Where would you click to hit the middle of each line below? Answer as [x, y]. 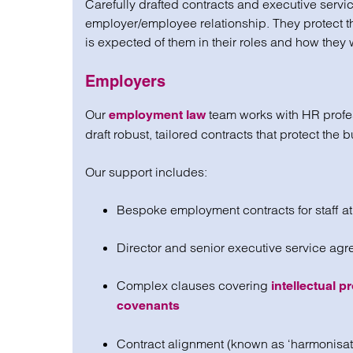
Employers [125, 81]
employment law [157, 115]
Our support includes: [146, 172]
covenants [148, 305]
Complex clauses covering [194, 285]
